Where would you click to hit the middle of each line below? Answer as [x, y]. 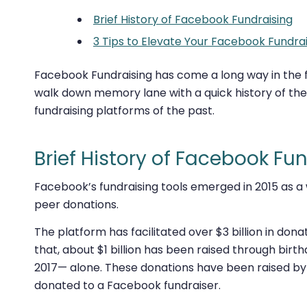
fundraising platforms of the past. [124, 110]
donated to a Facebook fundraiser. [127, 285]
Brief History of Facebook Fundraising [193, 19]
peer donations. [76, 205]
